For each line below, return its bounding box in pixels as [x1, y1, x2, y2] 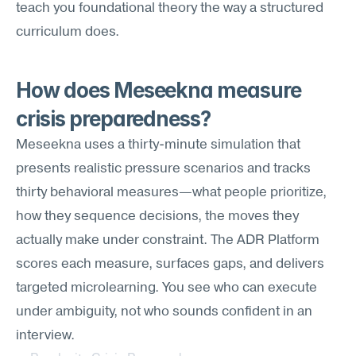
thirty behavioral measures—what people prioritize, [16, 186, 327, 199]
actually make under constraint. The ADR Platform [16, 234, 319, 247]
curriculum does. [16, 25, 119, 39]
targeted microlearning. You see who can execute [16, 281, 317, 295]
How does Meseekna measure [16, 78, 301, 103]
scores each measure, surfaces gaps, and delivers [16, 257, 324, 271]
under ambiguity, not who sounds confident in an [16, 305, 312, 319]
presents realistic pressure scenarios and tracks [16, 162, 311, 176]
